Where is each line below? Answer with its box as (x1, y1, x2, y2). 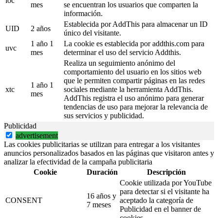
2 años (31, 24, 51, 33)
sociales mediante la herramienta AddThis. (64, 85, 193, 94)
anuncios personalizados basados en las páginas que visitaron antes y (4, 149, 214, 158)
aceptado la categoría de (120, 196, 193, 205)
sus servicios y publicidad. (64, 111, 144, 120)
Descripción (146, 168, 186, 177)
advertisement (16, 131, 58, 140)
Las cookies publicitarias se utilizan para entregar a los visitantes (4, 140, 200, 149)
